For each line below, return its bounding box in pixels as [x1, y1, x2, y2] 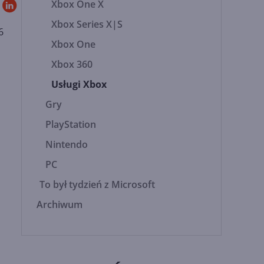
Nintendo [45, 138, 88, 151]
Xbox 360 [51, 58, 93, 71]
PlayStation [45, 118, 97, 131]
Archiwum [37, 198, 83, 211]
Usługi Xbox [51, 78, 107, 91]
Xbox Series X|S [51, 18, 123, 31]
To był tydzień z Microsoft [39, 178, 156, 191]
